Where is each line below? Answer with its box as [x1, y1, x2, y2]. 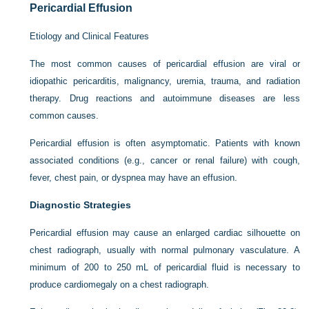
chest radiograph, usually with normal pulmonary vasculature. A [30, 245, 300, 256]
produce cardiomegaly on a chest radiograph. [30, 279, 210, 290]
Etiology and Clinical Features [30, 31, 150, 42]
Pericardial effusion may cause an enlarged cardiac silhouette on [30, 228, 300, 239]
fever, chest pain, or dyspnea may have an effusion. [30, 172, 238, 183]
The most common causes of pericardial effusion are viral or [30, 59, 300, 70]
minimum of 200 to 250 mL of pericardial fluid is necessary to [30, 262, 300, 273]
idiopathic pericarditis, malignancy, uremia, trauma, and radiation [30, 76, 300, 87]
